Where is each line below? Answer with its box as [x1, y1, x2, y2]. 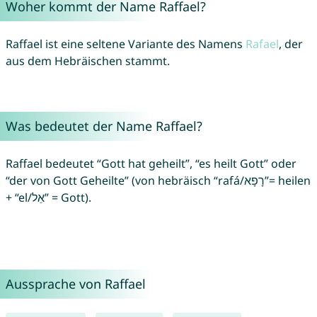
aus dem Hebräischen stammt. [5, 53, 170, 69]
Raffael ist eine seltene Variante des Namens [5, 36, 246, 52]
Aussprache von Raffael [5, 275, 146, 293]
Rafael [245, 36, 279, 52]
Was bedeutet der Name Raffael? [5, 117, 202, 135]
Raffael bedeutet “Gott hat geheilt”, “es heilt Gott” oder [5, 156, 296, 172]
